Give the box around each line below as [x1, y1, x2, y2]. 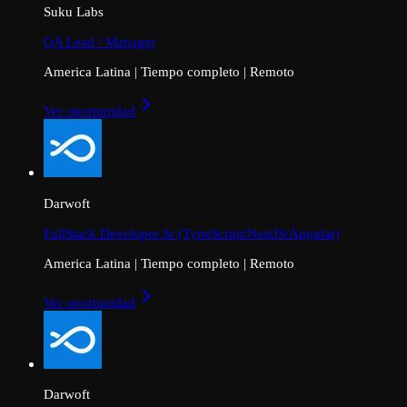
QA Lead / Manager [44, 34, 155, 50]
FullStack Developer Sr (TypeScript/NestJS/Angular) [44, 224, 340, 241]
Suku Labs [44, 3, 104, 19]
